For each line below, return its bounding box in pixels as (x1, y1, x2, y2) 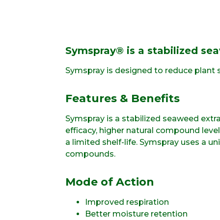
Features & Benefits (65, 91, 180, 105)
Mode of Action (65, 175, 154, 189)
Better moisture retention (85, 209, 188, 219)
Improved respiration (85, 197, 169, 207)
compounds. (65, 149, 115, 159)
